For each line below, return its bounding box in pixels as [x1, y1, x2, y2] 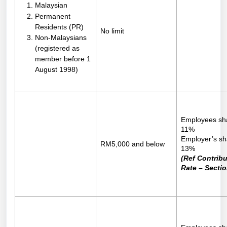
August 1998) [35, 65, 78, 73]
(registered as [35, 44, 80, 52]
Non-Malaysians [35, 33, 87, 42]
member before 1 [35, 54, 91, 63]
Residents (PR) [35, 22, 84, 31]
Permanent [35, 12, 70, 20]
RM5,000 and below [100, 140, 165, 148]
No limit [100, 27, 124, 35]
